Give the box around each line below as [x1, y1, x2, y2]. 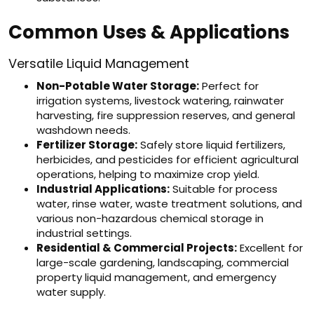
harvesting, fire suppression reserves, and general [36, 108, 295, 123]
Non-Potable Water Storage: [36, 78, 199, 93]
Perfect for [199, 78, 259, 93]
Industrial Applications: [36, 182, 170, 196]
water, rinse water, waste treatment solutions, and [36, 196, 302, 211]
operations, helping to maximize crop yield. [36, 167, 259, 182]
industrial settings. [36, 226, 132, 240]
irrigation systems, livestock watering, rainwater [36, 93, 284, 108]
